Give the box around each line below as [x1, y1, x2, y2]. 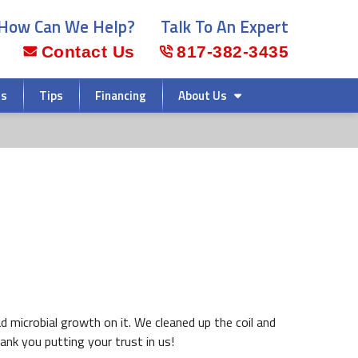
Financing [95, 86, 146, 105]
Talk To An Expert [161, 14, 288, 39]
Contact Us [41, 42, 135, 61]
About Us [178, 86, 227, 105]
